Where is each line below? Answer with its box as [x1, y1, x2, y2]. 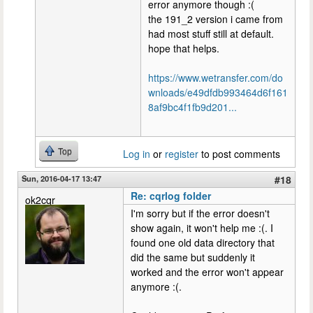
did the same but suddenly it [131, 249, 255, 264]
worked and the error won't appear [131, 264, 284, 279]
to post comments [198, 146, 280, 161]
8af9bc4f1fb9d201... [148, 99, 237, 114]
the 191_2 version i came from [148, 11, 283, 26]
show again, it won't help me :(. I [131, 220, 273, 235]
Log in [123, 146, 150, 161]
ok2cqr [25, 192, 55, 207]
